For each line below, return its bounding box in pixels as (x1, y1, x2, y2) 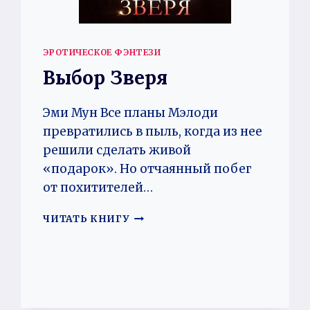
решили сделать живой (43, 142, 192, 158)
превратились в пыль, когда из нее (43, 123, 263, 139)
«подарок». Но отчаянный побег (43, 161, 253, 176)
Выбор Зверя (43, 64, 168, 90)
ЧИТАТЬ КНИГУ (43, 212, 130, 225)
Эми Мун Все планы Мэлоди (43, 104, 219, 120)
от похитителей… (43, 179, 154, 195)
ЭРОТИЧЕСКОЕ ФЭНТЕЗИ (43, 46, 161, 57)
